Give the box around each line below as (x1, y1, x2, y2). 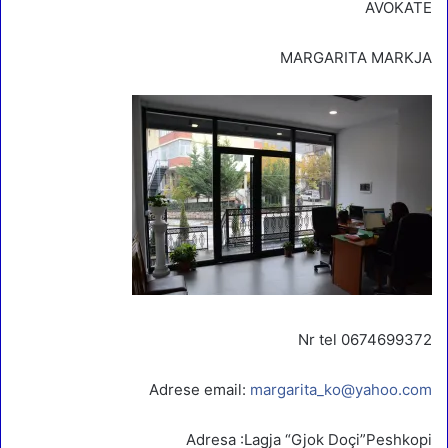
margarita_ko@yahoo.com (250, 379, 432, 399)
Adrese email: (149, 379, 250, 399)
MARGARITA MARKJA (280, 47, 432, 67)
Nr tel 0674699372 (298, 329, 432, 349)
